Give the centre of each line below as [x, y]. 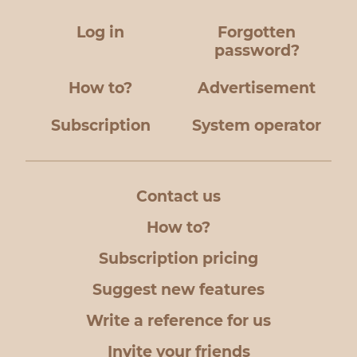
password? [257, 51]
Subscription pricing [178, 259]
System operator [257, 126]
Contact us [178, 196]
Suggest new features [178, 290]
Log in [100, 32]
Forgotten [257, 32]
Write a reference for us [178, 321]
